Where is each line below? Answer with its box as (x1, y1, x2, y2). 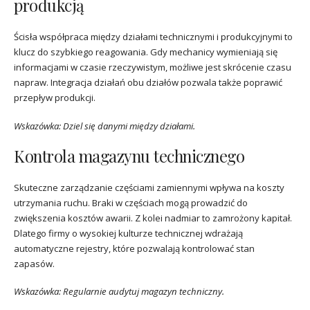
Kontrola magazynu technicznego (14, 145, 244, 167)
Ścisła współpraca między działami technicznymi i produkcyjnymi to (14, 30, 293, 44)
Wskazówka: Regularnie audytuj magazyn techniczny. (14, 285, 224, 298)
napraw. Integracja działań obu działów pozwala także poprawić (14, 76, 282, 89)
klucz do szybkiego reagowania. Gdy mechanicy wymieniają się (14, 46, 277, 59)
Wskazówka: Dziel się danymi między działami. (14, 119, 195, 132)
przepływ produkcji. (14, 91, 95, 104)
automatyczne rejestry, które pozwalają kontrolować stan (14, 241, 255, 255)
